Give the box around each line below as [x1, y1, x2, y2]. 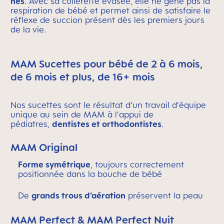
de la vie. [10, 24, 46, 35]
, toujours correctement [90, 159, 184, 170]
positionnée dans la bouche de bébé [18, 169, 162, 179]
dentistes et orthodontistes [52, 119, 161, 129]
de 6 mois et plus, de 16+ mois [10, 70, 155, 83]
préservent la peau [125, 190, 203, 201]
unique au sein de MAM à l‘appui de [10, 109, 153, 120]
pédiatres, [10, 119, 52, 129]
